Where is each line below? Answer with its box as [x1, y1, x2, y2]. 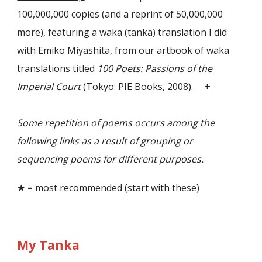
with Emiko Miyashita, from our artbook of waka [17, 44, 230, 57]
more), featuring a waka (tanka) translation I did [17, 26, 227, 39]
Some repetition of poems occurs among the [17, 116, 215, 129]
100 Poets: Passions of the [97, 62, 213, 75]
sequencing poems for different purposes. [17, 153, 204, 166]
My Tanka [17, 236, 80, 253]
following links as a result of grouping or [17, 135, 194, 147]
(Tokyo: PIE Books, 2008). [81, 80, 205, 93]
